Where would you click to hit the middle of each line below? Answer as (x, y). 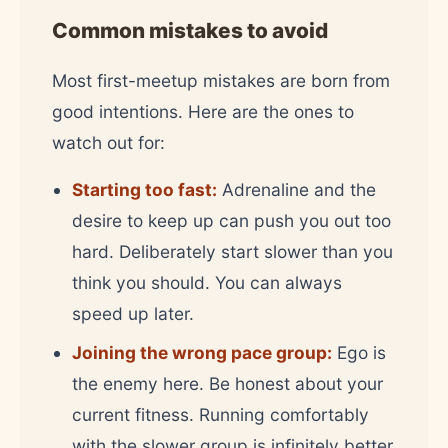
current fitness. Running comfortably (220, 414)
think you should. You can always (207, 282)
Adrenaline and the (296, 189)
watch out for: (108, 142)
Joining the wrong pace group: (202, 352)
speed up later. (133, 313)
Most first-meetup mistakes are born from (221, 80)
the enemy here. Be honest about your (227, 383)
